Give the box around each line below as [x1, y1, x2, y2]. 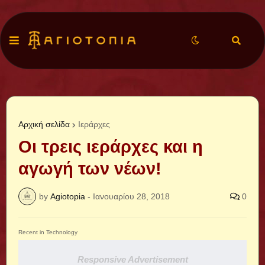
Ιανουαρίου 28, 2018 [93, 191, 170, 201]
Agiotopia [50, 191, 85, 201]
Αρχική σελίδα [18, 119, 70, 129]
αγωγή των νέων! [18, 159, 161, 178]
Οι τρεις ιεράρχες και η [18, 137, 203, 156]
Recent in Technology [18, 229, 77, 235]
